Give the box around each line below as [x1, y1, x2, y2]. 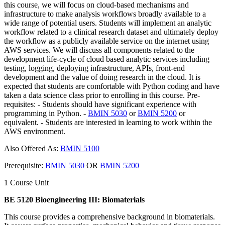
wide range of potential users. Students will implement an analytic [4, 18, 211, 27]
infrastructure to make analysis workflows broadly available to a [4, 9, 206, 18]
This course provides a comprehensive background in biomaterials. [4, 212, 215, 221]
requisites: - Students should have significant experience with [4, 99, 196, 108]
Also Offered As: [4, 144, 60, 153]
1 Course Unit [4, 178, 49, 187]
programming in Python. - [4, 108, 88, 118]
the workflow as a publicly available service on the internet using [4, 36, 209, 45]
